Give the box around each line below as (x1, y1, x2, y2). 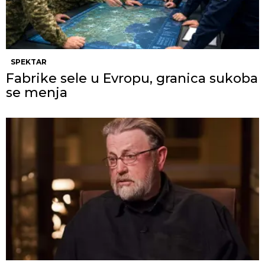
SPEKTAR (11, 57, 47, 66)
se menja (6, 84, 67, 101)
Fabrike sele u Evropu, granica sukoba (6, 70, 258, 86)
